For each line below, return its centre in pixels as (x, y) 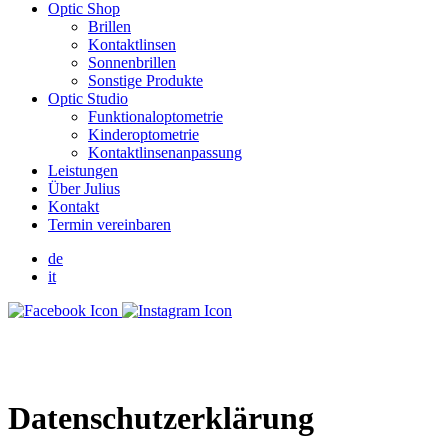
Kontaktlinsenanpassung (165, 152)
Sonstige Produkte (145, 80)
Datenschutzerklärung (161, 418)
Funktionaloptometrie (155, 116)
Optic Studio (88, 98)
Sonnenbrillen (132, 62)
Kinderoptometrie (143, 134)
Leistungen (83, 170)
